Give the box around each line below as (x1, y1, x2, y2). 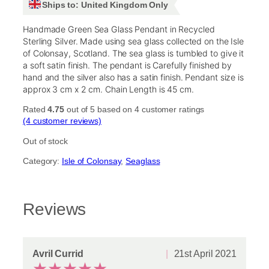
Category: (23, 156, 62, 166)
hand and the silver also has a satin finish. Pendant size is (23, 72, 244, 83)
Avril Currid (32, 247, 83, 259)
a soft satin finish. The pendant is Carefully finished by (23, 60, 232, 71)
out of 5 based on (64, 104, 135, 115)
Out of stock (23, 136, 68, 146)
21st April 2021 (174, 247, 237, 259)
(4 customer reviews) (23, 116, 101, 126)
